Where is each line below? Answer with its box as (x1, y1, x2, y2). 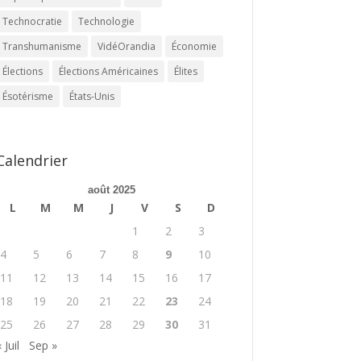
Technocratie (2, 14, 62, 28)
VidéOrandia (97, 39, 156, 53)
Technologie (77, 14, 135, 28)
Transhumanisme (2, 39, 81, 53)
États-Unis (68, 89, 114, 103)
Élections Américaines (58, 64, 158, 78)
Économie (171, 39, 217, 53)
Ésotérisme (2, 89, 53, 103)
